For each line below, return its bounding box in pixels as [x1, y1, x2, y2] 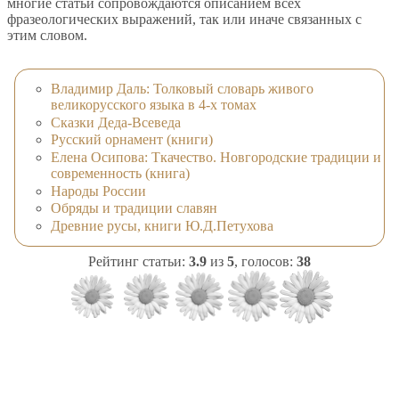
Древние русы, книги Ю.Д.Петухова [51, 217, 273, 233]
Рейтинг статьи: [88, 253, 189, 269]
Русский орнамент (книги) [51, 132, 213, 148]
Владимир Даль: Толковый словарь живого [51, 81, 313, 97]
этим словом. [7, 27, 87, 43]
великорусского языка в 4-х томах [51, 97, 256, 113]
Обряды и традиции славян [51, 200, 217, 216]
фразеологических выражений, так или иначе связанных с [7, 11, 362, 27]
